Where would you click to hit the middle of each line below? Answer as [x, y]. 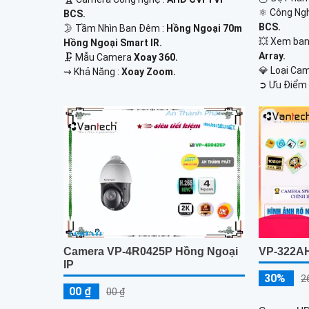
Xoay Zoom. [149, 71]
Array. [272, 56]
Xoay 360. [156, 57]
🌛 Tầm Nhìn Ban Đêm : [115, 28]
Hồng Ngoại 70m [204, 28]
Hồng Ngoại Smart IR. [113, 42]
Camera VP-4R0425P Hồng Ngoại [151, 252]
